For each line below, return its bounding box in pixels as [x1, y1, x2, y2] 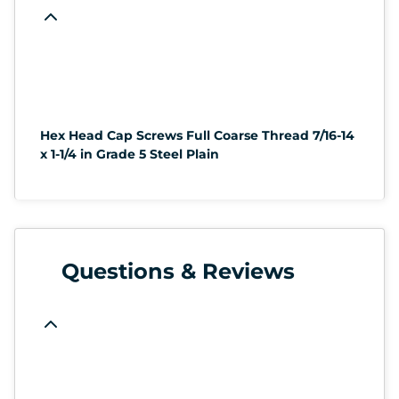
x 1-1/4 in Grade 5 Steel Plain [40, 145, 219, 162]
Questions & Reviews [61, 257, 295, 284]
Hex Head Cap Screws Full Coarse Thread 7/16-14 [40, 126, 354, 143]
